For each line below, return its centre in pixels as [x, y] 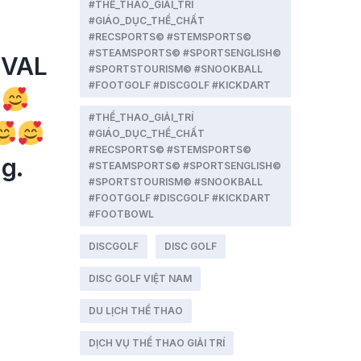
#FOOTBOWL [121, 214]
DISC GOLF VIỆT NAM [140, 278]
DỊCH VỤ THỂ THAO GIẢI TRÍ [156, 343]
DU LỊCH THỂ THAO [135, 311]
